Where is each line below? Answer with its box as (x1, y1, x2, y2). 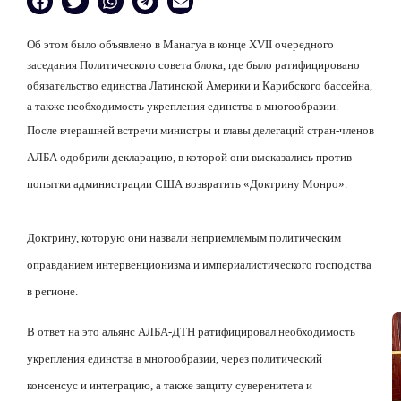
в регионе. (27, 285, 78, 299)
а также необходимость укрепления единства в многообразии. (27, 99, 338, 114)
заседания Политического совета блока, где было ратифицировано (27, 58, 360, 73)
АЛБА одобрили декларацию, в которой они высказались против (27, 150, 352, 165)
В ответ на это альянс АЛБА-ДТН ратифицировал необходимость (27, 324, 355, 338)
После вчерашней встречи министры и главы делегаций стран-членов (27, 124, 374, 138)
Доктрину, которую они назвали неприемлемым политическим (27, 231, 341, 245)
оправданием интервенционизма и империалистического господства (27, 258, 371, 272)
